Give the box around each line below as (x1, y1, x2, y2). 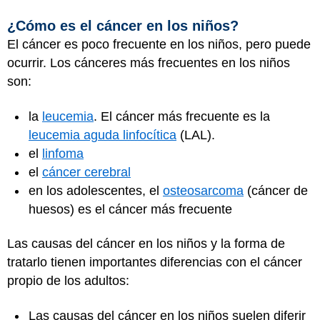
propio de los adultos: (7, 274, 140, 288)
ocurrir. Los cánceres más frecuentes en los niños (7, 56, 290, 70)
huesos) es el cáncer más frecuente (29, 201, 236, 216)
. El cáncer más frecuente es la (94, 109, 270, 124)
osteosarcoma (163, 183, 244, 198)
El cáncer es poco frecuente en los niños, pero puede (7, 37, 311, 51)
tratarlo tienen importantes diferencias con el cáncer (7, 255, 302, 269)
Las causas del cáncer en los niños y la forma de (7, 236, 285, 251)
